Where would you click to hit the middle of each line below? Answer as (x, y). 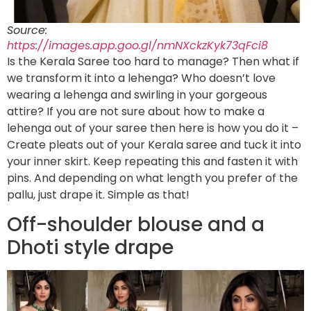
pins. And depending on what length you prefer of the (152, 178)
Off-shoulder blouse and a (136, 225)
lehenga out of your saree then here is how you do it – (153, 128)
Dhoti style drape (90, 248)
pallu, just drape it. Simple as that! (100, 195)
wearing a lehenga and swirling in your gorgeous (137, 95)
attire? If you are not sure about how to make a (136, 112)
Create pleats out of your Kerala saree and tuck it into (154, 145)
